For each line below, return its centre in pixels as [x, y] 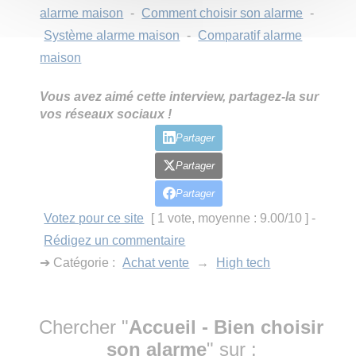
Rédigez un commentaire [115, 240]
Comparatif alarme [250, 35]
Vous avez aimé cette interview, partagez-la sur [180, 96]
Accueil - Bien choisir [226, 327]
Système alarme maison [112, 35]
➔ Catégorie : [79, 262]
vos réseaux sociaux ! [106, 114]
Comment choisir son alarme [222, 13]
